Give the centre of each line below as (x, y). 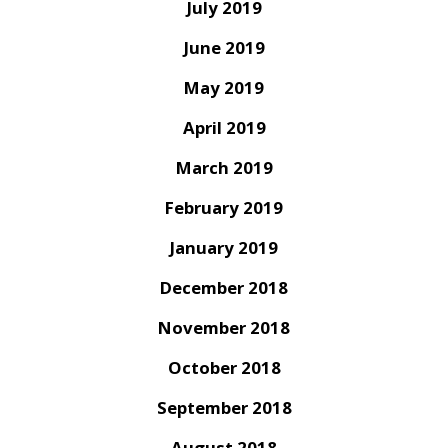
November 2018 (224, 328)
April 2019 (224, 128)
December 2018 (224, 288)
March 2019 (224, 168)
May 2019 (224, 88)
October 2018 (224, 368)
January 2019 (224, 248)
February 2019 (224, 208)
